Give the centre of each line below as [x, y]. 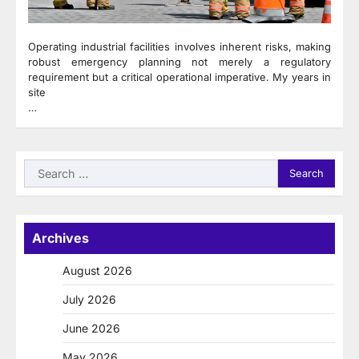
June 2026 [91, 328]
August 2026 [97, 270]
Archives [61, 238]
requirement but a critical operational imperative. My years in [179, 77]
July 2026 [89, 299]
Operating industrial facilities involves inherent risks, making [179, 46]
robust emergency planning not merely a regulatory [179, 61]
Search [44, 168]
